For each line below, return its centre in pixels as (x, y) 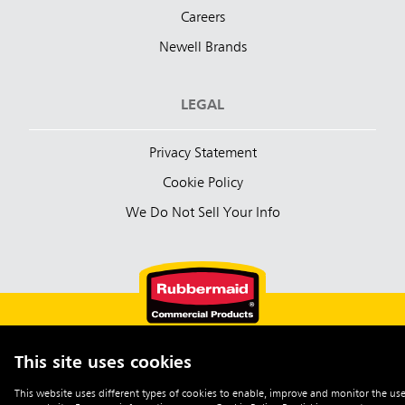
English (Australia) (206, 384)
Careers (202, 18)
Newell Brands (202, 47)
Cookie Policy (202, 183)
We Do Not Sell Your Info (202, 213)
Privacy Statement (202, 153)
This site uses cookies (103, 363)
